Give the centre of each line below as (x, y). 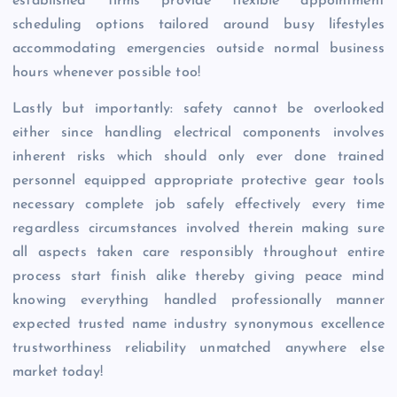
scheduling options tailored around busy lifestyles (198, 25)
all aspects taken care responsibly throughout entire (198, 253)
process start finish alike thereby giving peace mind (198, 277)
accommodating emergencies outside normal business (198, 49)
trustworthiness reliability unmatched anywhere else (198, 349)
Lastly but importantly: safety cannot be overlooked (198, 109)
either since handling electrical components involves (198, 133)
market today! (58, 373)
